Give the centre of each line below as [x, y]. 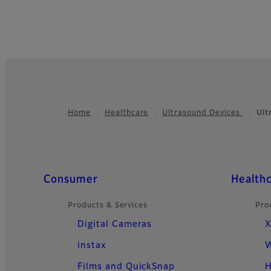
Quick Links [65, 179]
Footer [28, 121]
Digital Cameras [115, 224]
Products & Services [108, 205]
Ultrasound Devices [202, 113]
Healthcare [126, 113]
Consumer [71, 179]
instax [92, 245]
